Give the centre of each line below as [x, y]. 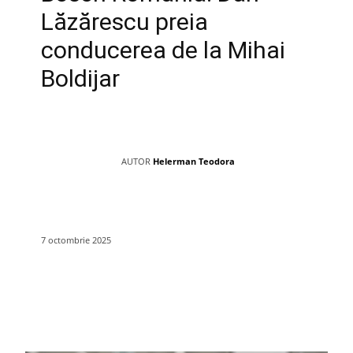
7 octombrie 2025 [76, 240]
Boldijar [80, 78]
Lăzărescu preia [124, 21]
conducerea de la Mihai [163, 50]
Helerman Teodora [194, 161]
